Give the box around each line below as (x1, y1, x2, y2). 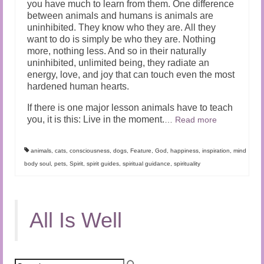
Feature (130, 147, 151, 154)
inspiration (202, 147, 230, 154)
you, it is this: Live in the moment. (27, 114, 164, 124)
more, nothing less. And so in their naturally (27, 45, 206, 56)
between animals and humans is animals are (27, 10, 213, 21)
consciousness (70, 147, 110, 154)
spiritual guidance (123, 160, 170, 167)
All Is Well (29, 207, 122, 232)
